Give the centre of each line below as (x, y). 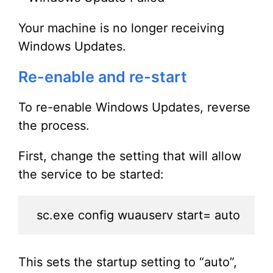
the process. (54, 126)
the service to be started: (91, 175)
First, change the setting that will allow (130, 156)
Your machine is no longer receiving (121, 28)
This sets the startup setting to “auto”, (128, 262)
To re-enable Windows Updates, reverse (134, 108)
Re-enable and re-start (103, 77)
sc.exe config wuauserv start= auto (138, 215)
